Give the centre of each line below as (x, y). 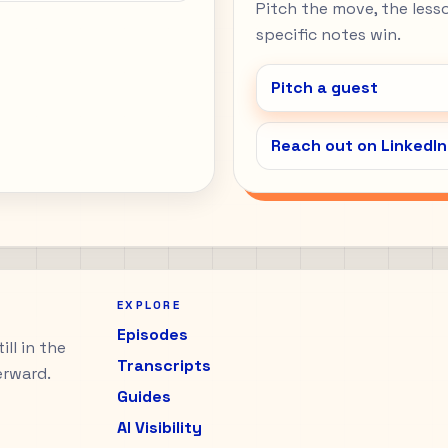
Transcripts (164, 366)
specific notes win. (328, 34)
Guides (144, 397)
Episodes (153, 335)
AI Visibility (160, 428)
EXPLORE (149, 305)
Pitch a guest (324, 87)
